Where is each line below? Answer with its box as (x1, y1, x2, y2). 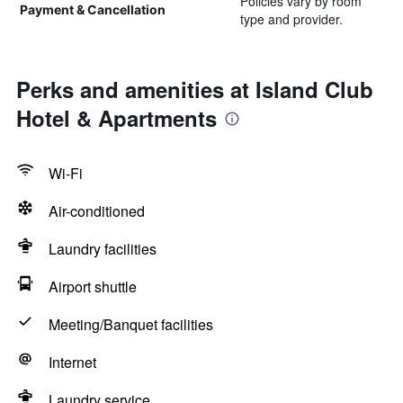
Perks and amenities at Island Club (16, 74, 373, 104)
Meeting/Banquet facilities (49, 314, 213, 335)
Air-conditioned (49, 201, 145, 221)
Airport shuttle (49, 276, 137, 297)
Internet (49, 352, 96, 372)
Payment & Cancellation (20, 2, 166, 17)
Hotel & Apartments (16, 103, 217, 133)
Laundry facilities (49, 238, 157, 259)
